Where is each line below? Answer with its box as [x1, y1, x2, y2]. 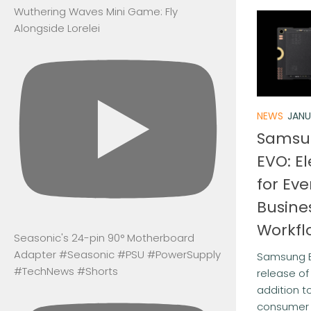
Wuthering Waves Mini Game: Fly [14, 3, 178, 19]
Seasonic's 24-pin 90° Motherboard [14, 230, 194, 246]
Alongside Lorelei [14, 20, 100, 35]
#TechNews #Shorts [14, 264, 118, 279]
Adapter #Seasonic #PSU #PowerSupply [14, 247, 221, 262]
